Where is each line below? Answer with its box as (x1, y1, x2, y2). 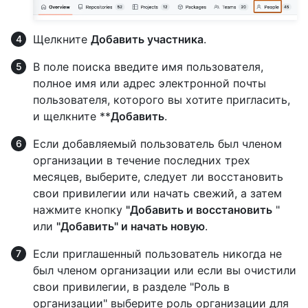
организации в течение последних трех (33, 153, 250, 167)
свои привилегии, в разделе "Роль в (33, 279, 230, 294)
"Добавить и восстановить (126, 202, 272, 217)
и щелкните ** (33, 109, 111, 123)
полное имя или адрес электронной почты (33, 76, 266, 90)
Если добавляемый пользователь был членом (33, 136, 282, 151)
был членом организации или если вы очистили (33, 263, 296, 277)
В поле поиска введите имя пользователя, (33, 59, 263, 74)
